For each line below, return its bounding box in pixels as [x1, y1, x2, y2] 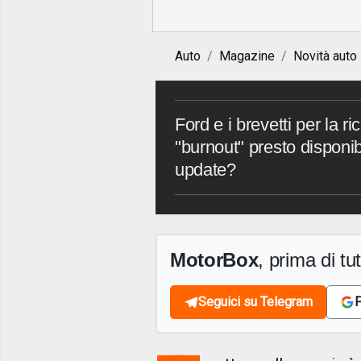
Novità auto [293, 48, 357, 64]
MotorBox [170, 249, 259, 272]
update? [175, 160, 236, 180]
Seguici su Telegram [198, 294, 313, 310]
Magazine [219, 48, 275, 64]
